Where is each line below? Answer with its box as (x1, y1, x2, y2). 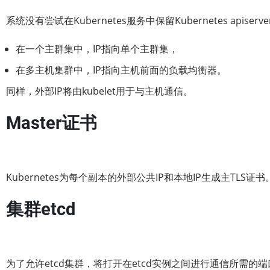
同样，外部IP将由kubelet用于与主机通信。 (6, 84, 193, 98)
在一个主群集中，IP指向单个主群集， (16, 42, 178, 55)
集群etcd (6, 199, 75, 219)
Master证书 (6, 113, 97, 133)
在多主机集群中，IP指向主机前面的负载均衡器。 (16, 63, 227, 77)
